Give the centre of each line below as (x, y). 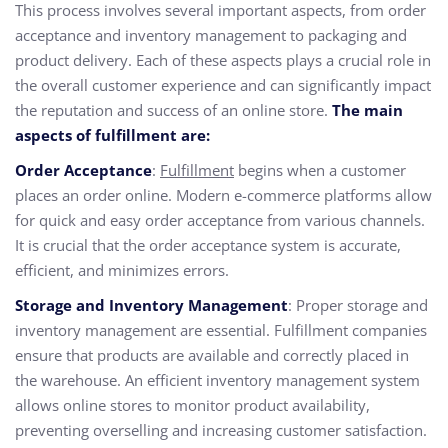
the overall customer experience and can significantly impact (223, 85)
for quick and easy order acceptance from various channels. (220, 220)
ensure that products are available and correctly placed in (212, 355)
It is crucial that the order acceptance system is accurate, (208, 245)
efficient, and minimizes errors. (124, 270)
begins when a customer (320, 170)
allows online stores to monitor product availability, (192, 405)
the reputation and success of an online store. (173, 110)
